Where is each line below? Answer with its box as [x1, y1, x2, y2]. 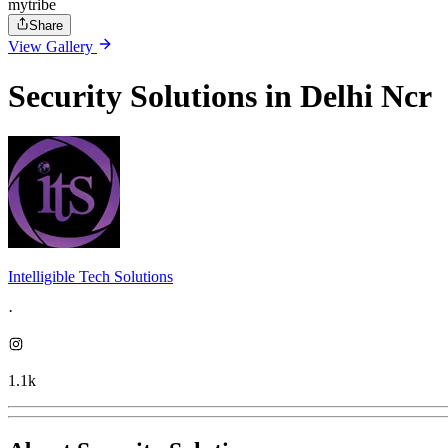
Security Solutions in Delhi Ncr [8, 77, 432, 114]
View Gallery [8, 38, 97, 56]
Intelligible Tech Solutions [8, 268, 173, 286]
